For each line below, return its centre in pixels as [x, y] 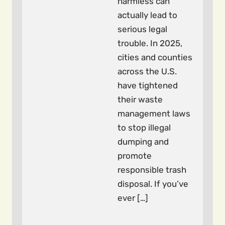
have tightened [148, 85]
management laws [154, 114]
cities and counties [155, 57]
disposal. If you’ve [153, 184]
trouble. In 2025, [150, 43]
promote [135, 156]
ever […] [133, 198]
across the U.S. [147, 71]
